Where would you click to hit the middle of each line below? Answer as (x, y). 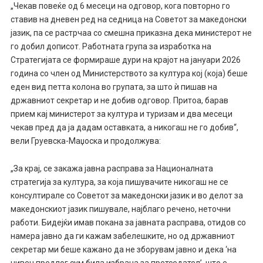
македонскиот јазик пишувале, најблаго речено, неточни (120, 209)
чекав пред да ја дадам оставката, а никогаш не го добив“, (124, 127)
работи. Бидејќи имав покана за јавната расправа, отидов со (128, 222)
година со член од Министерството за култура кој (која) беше (129, 73)
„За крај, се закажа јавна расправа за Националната (112, 168)
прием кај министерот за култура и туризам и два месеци (121, 114)
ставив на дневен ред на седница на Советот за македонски (128, 19)
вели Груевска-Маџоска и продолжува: (85, 141)
